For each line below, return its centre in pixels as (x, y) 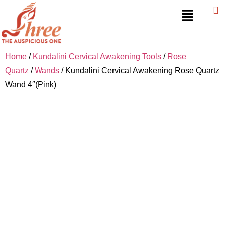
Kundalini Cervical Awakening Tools (97, 56)
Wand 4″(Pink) (31, 84)
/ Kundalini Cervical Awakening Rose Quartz (139, 70)
